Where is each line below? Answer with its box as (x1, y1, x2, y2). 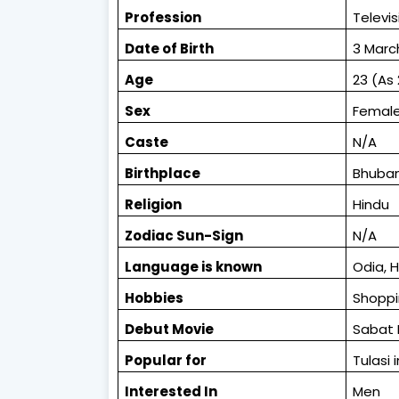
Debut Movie (125, 320, 215, 339)
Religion (125, 195, 183, 215)
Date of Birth (125, 39, 215, 59)
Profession (125, 8, 202, 28)
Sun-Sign (176, 226, 244, 246)
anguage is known (132, 257, 263, 277)
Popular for (125, 351, 208, 370)
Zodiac (125, 226, 177, 246)
